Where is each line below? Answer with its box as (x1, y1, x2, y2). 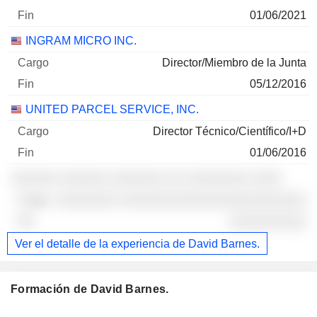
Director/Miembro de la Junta (162, 57, 306, 69)
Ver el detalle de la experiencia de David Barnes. (15, 237, 260, 250)
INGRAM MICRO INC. (25, 35, 137, 47)
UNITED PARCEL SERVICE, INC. (25, 103, 199, 116)
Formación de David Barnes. (11, 283, 169, 296)
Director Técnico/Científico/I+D (153, 125, 306, 138)
